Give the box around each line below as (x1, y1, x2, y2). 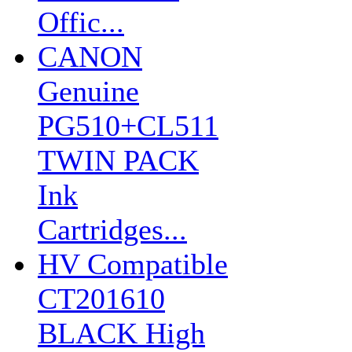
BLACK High (38, 317, 205, 350)
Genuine (38, 75, 139, 108)
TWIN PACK (38, 144, 199, 177)
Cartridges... (38, 213, 187, 246)
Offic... (38, 5, 124, 38)
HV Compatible (38, 247, 228, 280)
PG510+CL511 (38, 109, 218, 142)
